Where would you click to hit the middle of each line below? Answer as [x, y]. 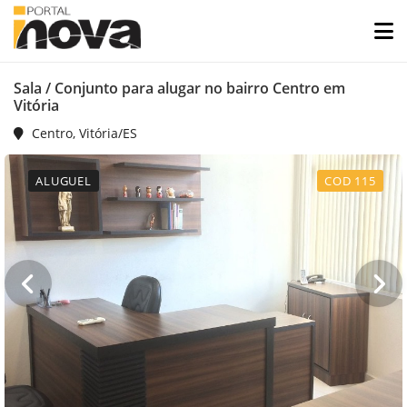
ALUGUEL [64, 181]
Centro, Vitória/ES [83, 133]
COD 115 [350, 181]
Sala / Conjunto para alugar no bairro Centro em [179, 88]
